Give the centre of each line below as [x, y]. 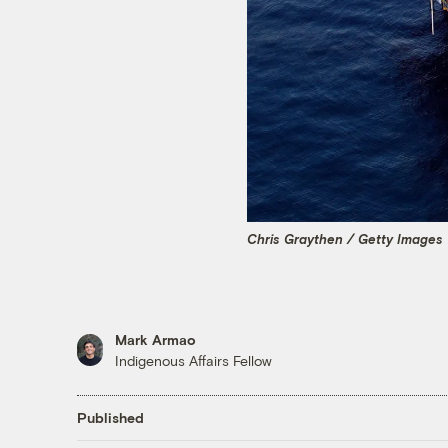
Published [110, 418]
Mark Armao [155, 339]
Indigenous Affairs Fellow [193, 360]
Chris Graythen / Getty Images [345, 239]
